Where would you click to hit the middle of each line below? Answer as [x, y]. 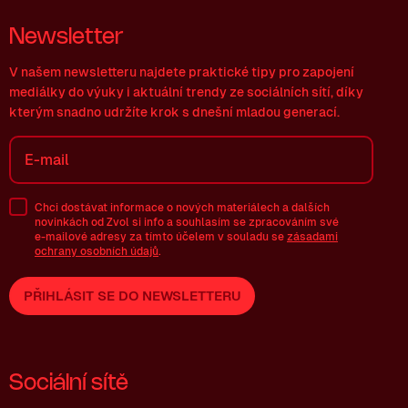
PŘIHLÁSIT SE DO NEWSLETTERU [132, 295]
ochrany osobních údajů [97, 251]
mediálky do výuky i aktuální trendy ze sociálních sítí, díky [186, 92]
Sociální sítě [69, 383]
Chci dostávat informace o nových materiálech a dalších [182, 207]
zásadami [312, 236]
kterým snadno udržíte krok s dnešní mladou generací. [174, 112]
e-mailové [61, 236]
